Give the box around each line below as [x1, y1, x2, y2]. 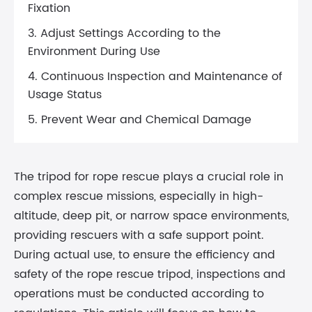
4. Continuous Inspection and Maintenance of [28, 68, 282, 86]
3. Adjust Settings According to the [28, 24, 221, 42]
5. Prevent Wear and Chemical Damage [28, 111, 251, 129]
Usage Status [28, 86, 102, 104]
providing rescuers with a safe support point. [14, 226, 264, 244]
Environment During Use [28, 42, 160, 61]
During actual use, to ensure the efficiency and [14, 246, 275, 264]
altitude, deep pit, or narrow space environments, [14, 207, 289, 225]
